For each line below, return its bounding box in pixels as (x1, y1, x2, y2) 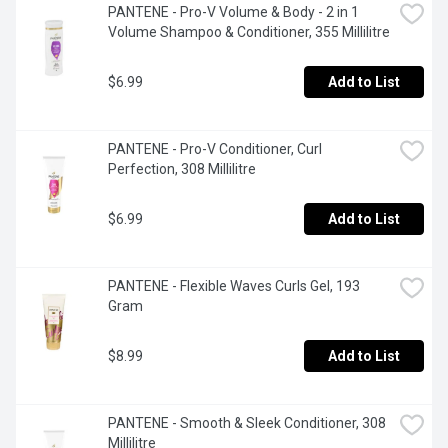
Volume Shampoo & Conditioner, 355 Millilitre (108, 24, 390, 41)
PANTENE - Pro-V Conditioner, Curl (108, 141, 322, 158)
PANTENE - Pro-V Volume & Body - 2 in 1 (108, 4, 359, 21)
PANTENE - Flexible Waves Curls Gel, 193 (108, 278, 360, 295)
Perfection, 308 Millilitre (108, 161, 256, 178)
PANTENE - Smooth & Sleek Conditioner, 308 (108, 415, 386, 432)
